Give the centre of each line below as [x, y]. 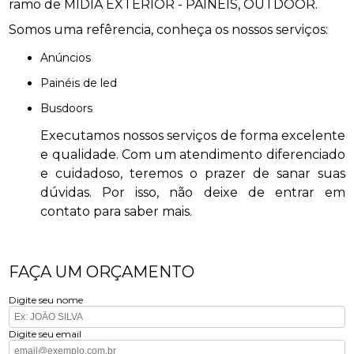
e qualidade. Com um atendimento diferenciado [193, 154]
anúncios [70, 58]
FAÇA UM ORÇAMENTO [102, 272]
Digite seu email [45, 334]
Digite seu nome [46, 300]
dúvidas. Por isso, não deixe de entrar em [193, 192]
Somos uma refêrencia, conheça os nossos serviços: [169, 30]
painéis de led [83, 83]
